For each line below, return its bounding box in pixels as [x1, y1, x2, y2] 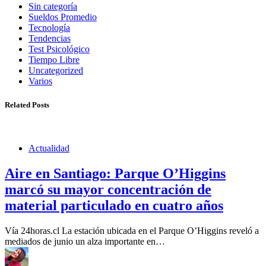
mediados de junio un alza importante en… [5, 236, 165, 246]
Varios [28, 76, 52, 87]
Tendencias [28, 33, 71, 44]
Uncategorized [28, 65, 83, 76]
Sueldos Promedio [28, 12, 97, 23]
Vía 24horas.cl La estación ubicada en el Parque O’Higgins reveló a [5, 225, 259, 236]
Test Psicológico [28, 44, 90, 55]
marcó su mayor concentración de [5, 181, 211, 197]
